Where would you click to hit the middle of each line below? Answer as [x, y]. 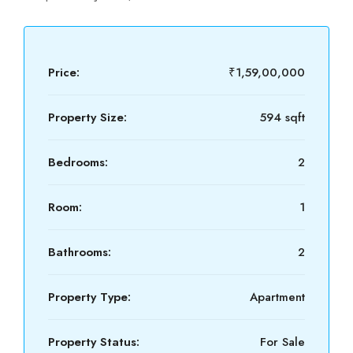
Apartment [277, 297]
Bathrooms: [80, 252]
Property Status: [94, 342]
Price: [64, 72]
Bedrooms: [78, 162]
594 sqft [282, 117]
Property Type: [89, 297]
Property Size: [87, 117]
